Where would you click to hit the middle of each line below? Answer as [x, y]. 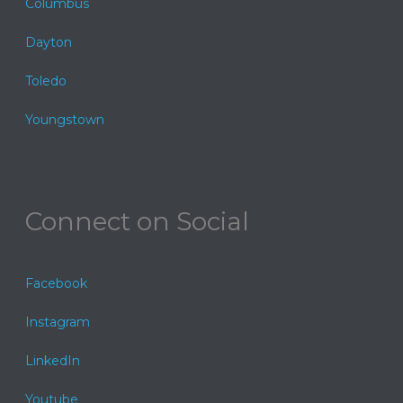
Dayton [49, 42]
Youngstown [65, 119]
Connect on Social [138, 221]
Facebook [57, 283]
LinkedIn [53, 360]
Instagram [58, 322]
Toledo [46, 81]
